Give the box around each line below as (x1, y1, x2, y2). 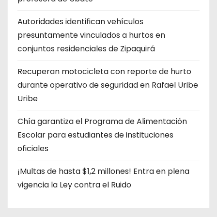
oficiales (17, 143, 48, 155)
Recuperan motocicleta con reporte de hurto (17, 66, 191, 77)
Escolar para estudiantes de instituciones (17, 129, 173, 141)
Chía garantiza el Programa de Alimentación (17, 116, 187, 127)
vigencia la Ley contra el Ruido (17, 179, 131, 191)
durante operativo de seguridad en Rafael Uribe (17, 79, 198, 91)
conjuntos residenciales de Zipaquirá (17, 43, 155, 55)
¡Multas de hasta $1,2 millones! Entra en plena (17, 166, 189, 177)
